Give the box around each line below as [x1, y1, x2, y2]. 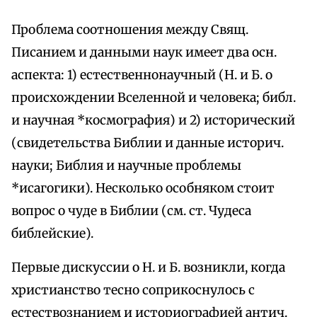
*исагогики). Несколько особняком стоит [11, 180, 275, 197]
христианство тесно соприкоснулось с [11, 282, 255, 299]
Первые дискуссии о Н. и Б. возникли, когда [11, 260, 285, 276]
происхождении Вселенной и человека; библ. [11, 90, 296, 106]
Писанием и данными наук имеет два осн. [11, 45, 277, 61]
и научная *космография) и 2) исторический [11, 113, 295, 129]
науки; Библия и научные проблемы [11, 158, 241, 174]
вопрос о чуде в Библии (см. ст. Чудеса [11, 203, 251, 219]
